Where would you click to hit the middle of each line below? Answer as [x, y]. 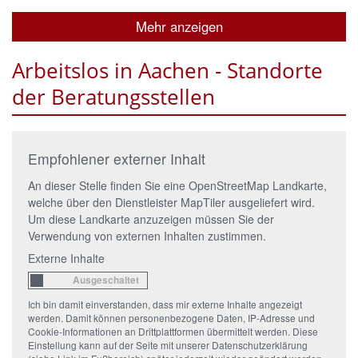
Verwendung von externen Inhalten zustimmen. [147, 235]
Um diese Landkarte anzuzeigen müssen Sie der [151, 219]
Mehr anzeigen [179, 27]
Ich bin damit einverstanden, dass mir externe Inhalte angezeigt [165, 304]
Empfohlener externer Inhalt [117, 158]
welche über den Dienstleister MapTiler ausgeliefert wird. [171, 202]
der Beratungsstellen [113, 97]
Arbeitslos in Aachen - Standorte [167, 71]
